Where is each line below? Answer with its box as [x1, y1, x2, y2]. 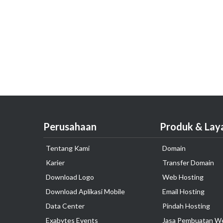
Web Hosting [162, 173, 204, 181]
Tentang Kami [46, 144, 90, 152]
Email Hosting [162, 187, 205, 196]
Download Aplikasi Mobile [46, 187, 125, 196]
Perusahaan [43, 120, 97, 132]
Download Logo [46, 173, 94, 181]
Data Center [46, 202, 85, 210]
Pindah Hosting [162, 202, 210, 210]
